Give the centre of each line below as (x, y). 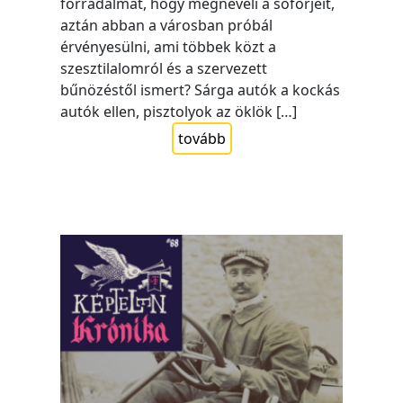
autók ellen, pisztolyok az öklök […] (179, 111)
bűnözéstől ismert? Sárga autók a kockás (201, 90)
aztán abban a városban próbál (167, 25)
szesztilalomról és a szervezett (164, 68)
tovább (201, 138)
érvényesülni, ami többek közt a (169, 46)
